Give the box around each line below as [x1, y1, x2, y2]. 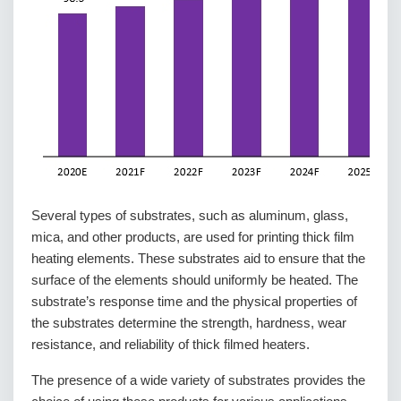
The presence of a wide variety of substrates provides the [31, 372, 365, 388]
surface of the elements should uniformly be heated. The [31, 272, 358, 288]
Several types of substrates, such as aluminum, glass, [31, 208, 348, 224]
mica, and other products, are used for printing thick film [31, 229, 354, 245]
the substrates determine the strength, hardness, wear [31, 315, 346, 331]
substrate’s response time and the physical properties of [31, 294, 357, 310]
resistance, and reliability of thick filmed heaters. [31, 337, 310, 353]
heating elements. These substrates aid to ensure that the [31, 251, 365, 267]
